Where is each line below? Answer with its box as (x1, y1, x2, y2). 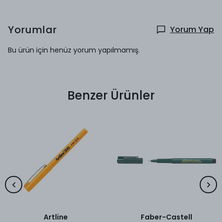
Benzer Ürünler (67, 87, 155, 104)
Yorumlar (8, 23, 57, 37)
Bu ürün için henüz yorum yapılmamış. (8, 45, 140, 55)
